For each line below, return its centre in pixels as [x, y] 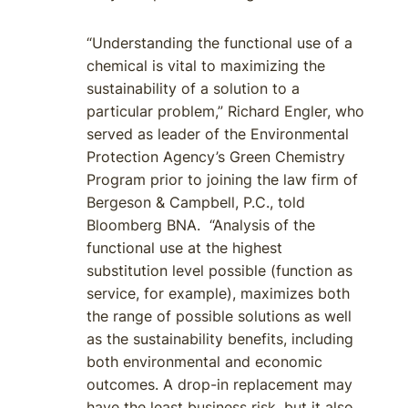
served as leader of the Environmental [218, 134]
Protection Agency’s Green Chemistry [216, 157]
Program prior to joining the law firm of [222, 179]
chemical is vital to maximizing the [206, 66]
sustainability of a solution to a [193, 88]
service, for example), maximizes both [218, 293]
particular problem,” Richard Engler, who [225, 111]
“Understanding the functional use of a [219, 43]
